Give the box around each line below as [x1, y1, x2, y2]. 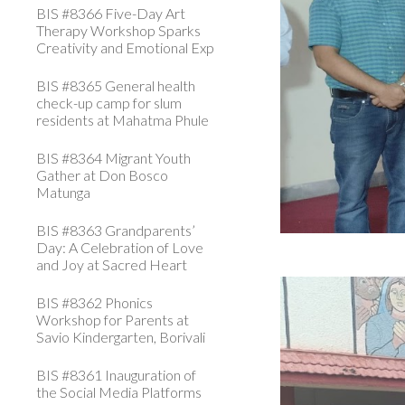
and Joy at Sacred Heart [36, 256, 187, 273]
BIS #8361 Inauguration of [36, 366, 196, 383]
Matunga [36, 184, 90, 201]
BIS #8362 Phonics [36, 294, 153, 311]
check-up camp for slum [36, 94, 182, 111]
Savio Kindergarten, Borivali [36, 328, 205, 345]
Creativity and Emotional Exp [36, 39, 214, 56]
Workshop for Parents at [36, 311, 189, 328]
